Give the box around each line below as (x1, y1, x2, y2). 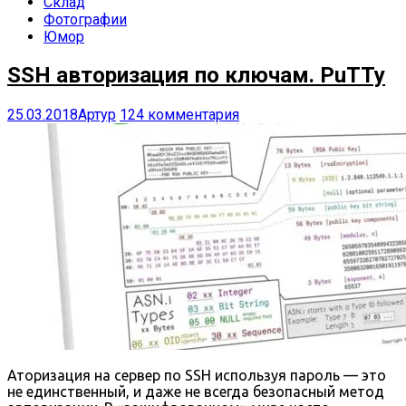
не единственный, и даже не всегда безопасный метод (7, 383, 384, 401)
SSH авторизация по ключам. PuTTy (7, 63, 385, 89)
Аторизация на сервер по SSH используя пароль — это (7, 367, 386, 384)
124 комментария (120, 106, 239, 124)
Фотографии (43, 10, 127, 28)
